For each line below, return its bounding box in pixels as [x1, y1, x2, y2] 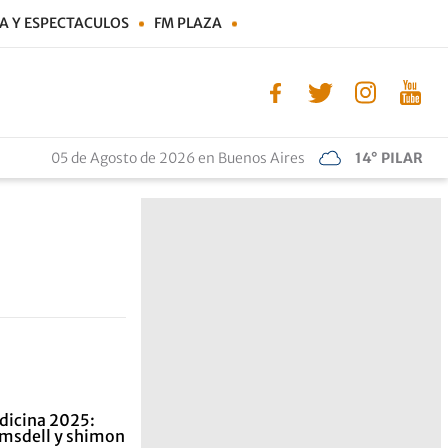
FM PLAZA [154, 14, 222, 32]
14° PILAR [355, 149, 423, 167]
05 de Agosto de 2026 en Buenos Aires [51, 149, 305, 167]
